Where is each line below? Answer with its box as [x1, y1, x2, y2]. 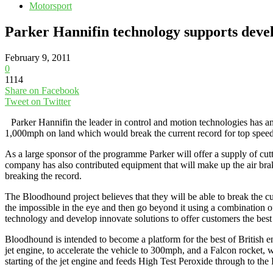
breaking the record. [5, 170, 82, 181]
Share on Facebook [5, 85, 79, 96]
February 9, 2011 [5, 52, 71, 63]
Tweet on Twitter [5, 96, 71, 107]
